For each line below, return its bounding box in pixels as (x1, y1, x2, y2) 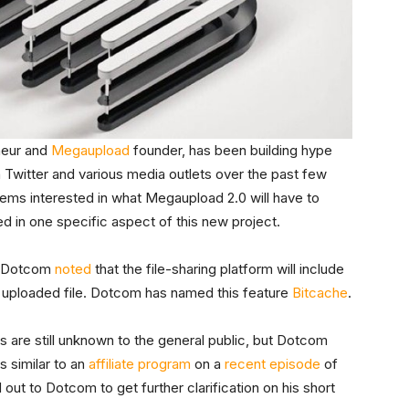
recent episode (225, 354, 320, 372)
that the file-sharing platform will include (91, 259, 344, 278)
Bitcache (292, 283, 348, 301)
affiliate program (89, 354, 191, 372)
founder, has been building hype (130, 141, 332, 159)
